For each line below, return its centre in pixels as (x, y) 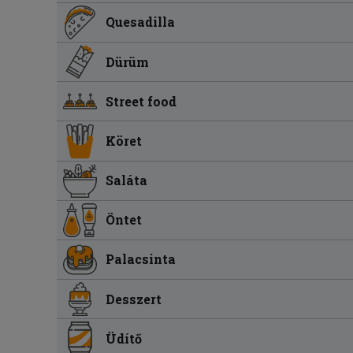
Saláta (127, 180)
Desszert (134, 299)
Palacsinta (141, 259)
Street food (141, 101)
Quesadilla (141, 22)
